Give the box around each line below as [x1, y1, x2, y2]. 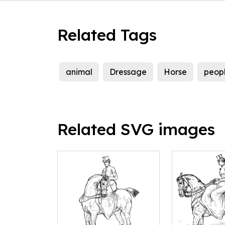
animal [66, 67, 92, 77]
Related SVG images [57, 119, 215, 140]
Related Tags [57, 25, 157, 45]
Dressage [109, 67, 147, 77]
